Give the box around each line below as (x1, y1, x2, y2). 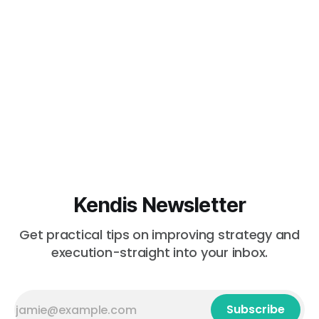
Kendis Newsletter (73, 192, 246, 218)
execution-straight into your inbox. (51, 244, 268, 262)
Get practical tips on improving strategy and (19, 226, 300, 244)
